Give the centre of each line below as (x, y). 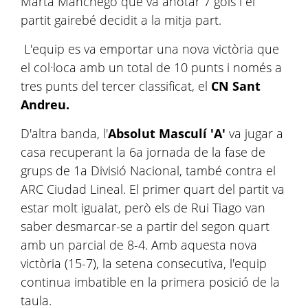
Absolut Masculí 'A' (167, 133)
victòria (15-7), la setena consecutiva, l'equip (144, 263)
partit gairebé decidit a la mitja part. (123, 20)
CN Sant (236, 86)
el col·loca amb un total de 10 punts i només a (151, 67)
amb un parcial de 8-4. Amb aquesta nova (139, 245)
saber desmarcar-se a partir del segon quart (145, 226)
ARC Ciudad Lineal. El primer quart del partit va (153, 189)
